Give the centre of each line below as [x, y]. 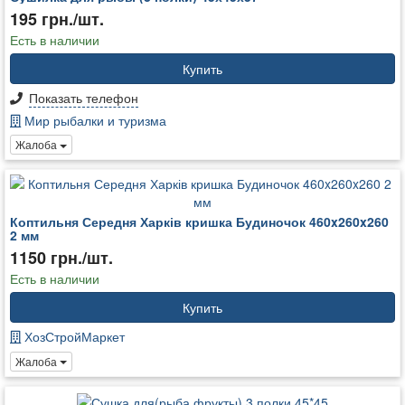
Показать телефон [84, 97]
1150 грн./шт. [61, 258]
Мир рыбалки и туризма [94, 120]
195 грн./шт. [57, 19]
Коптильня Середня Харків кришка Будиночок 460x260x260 [199, 222]
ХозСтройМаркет [73, 337]
